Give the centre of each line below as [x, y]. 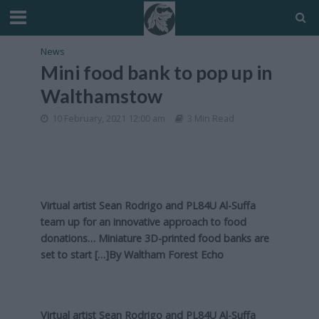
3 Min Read [210, 119]
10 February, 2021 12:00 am [108, 119]
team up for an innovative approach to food [143, 222]
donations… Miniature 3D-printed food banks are [155, 238]
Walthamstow [101, 96]
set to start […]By [82, 255]
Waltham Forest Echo [173, 255]
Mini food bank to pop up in [156, 72]
